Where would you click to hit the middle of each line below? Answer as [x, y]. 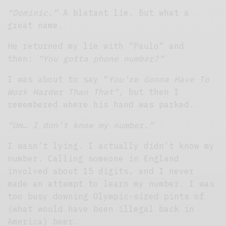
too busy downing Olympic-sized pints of [106, 196]
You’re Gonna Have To [159, 79]
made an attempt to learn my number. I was [111, 184]
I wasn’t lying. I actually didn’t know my [111, 146]
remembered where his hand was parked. [101, 105]
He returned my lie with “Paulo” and [96, 46]
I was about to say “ [58, 79]
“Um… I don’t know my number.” [81, 125]
